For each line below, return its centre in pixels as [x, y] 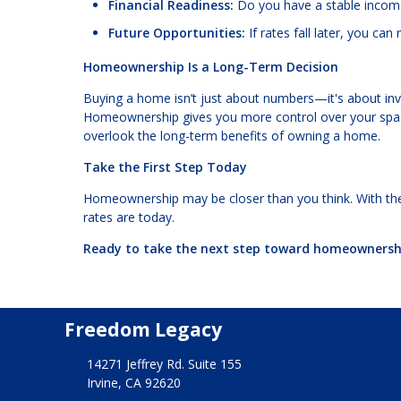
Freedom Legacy [143, 330]
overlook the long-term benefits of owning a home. [232, 136]
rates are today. [129, 218]
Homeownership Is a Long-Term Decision [211, 67]
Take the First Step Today [165, 167]
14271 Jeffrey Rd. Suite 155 [164, 363]
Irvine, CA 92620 [133, 382]
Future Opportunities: [177, 33]
